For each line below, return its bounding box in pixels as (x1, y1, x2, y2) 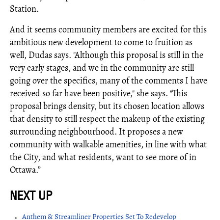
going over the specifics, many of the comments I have (10, 75, 207, 87)
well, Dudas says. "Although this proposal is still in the (10, 49, 203, 61)
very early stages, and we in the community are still (10, 62, 194, 74)
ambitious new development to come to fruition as (10, 36, 192, 49)
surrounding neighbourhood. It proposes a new (10, 126, 183, 138)
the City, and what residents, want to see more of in (10, 151, 196, 164)
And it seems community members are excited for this (10, 24, 207, 36)
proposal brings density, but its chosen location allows (10, 100, 204, 112)
